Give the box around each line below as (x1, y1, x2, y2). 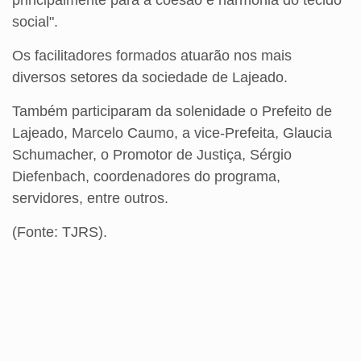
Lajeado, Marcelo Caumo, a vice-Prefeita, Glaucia (12, 125, 332, 142)
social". (12, 14, 58, 31)
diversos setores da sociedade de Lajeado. (12, 69, 288, 86)
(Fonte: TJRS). (12, 224, 107, 241)
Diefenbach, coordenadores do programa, (12, 168, 280, 185)
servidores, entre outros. (12, 190, 168, 207)
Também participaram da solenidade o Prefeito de (12, 103, 332, 120)
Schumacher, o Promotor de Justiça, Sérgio (12, 147, 292, 164)
